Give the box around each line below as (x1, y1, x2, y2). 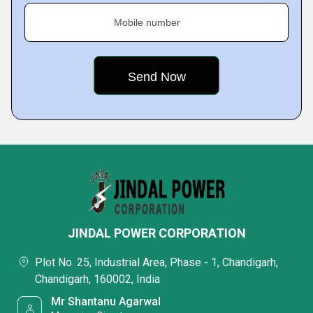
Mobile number (114, 17, 180, 28)
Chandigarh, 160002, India (35, 272, 160, 286)
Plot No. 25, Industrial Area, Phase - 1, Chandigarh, (35, 256, 278, 269)
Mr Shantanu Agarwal (51, 295, 161, 308)
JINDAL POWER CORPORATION (67, 226, 246, 240)
